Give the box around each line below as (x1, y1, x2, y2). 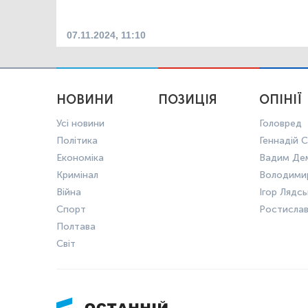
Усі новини (56, 118, 104, 130)
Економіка (56, 152, 104, 164)
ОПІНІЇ (259, 92, 302, 108)
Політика (56, 135, 98, 147)
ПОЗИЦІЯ (157, 92, 217, 108)
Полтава (56, 221, 96, 233)
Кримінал (56, 169, 98, 181)
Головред (259, 118, 302, 130)
